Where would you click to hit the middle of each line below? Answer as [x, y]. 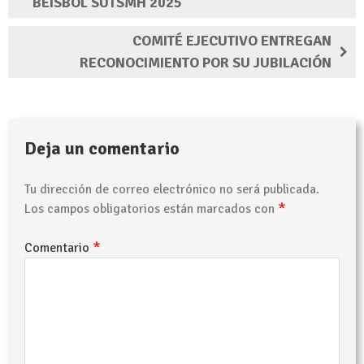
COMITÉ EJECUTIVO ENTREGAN [232, 40]
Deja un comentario [102, 148]
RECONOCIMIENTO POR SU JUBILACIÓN [206, 62]
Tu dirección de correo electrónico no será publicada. [172, 189]
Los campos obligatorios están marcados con [151, 208]
